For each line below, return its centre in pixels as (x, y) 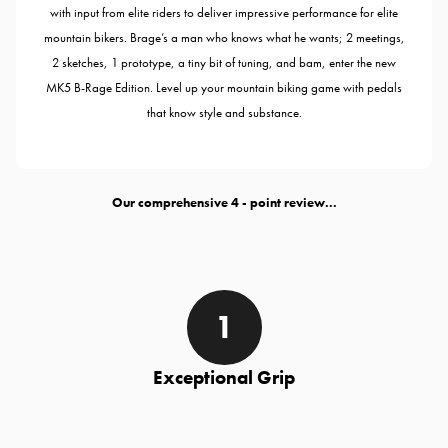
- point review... (287, 202)
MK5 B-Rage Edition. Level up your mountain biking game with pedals (224, 87)
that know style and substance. (224, 112)
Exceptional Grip (224, 377)
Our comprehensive (171, 202)
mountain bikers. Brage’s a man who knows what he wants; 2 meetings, (224, 37)
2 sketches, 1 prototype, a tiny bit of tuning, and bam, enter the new (224, 62)
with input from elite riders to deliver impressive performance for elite (224, 12)
